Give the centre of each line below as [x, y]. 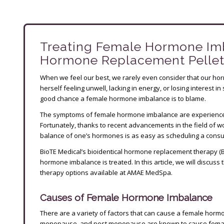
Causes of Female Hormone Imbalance [126, 197]
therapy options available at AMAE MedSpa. [106, 173]
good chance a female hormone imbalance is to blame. [123, 99]
